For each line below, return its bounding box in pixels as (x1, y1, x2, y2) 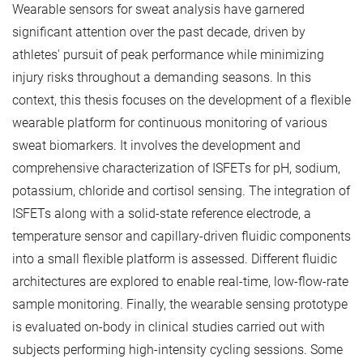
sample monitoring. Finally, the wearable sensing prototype (12, 296, 348, 312)
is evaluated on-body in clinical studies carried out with (12, 318, 325, 335)
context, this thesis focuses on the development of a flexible (12, 92, 351, 108)
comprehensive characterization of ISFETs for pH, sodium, (12, 160, 340, 176)
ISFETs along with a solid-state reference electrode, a (12, 205, 311, 221)
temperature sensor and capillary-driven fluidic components (12, 228, 351, 244)
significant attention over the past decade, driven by (12, 23, 305, 40)
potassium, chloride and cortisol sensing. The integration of (12, 182, 350, 199)
